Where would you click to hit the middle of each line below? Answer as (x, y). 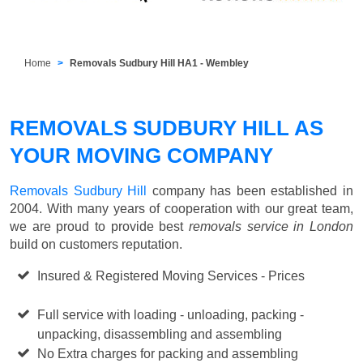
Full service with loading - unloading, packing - (171, 314)
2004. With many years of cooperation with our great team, (181, 208)
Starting (331, 275)
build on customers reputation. (96, 244)
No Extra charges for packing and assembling (168, 353)
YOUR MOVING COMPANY (141, 155)
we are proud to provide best (99, 226)
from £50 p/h (73, 295)
